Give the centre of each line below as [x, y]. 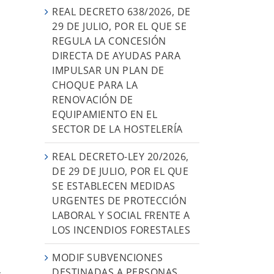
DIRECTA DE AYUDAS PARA [116, 55]
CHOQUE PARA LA [95, 85]
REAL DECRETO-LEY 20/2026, [120, 156]
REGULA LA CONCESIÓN [109, 41]
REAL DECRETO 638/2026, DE [121, 11]
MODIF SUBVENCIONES [107, 257]
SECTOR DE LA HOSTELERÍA [117, 129]
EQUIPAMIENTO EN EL [105, 114]
